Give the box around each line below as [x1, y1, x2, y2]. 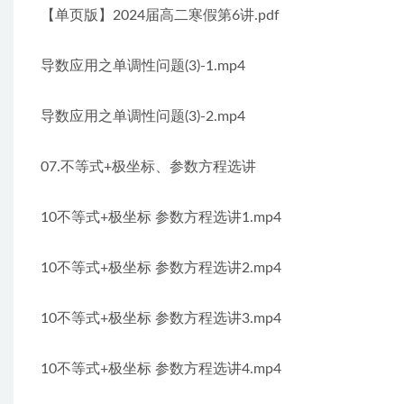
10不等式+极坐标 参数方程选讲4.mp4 [41, 362, 281, 376]
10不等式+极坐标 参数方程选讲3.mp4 [41, 311, 281, 326]
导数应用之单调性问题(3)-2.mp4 [41, 109, 245, 124]
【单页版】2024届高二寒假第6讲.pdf [41, 8, 280, 23]
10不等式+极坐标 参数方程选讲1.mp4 [41, 210, 281, 225]
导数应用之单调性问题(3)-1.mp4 [41, 59, 245, 73]
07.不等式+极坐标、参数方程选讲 [41, 160, 256, 174]
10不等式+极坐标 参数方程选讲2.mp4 [41, 261, 281, 275]
